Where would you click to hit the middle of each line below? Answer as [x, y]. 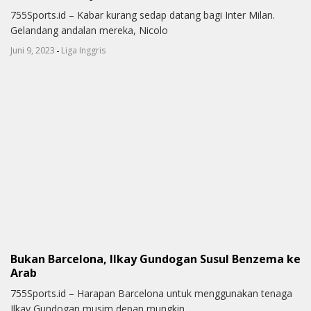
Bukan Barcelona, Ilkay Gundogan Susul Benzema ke [155, 259]
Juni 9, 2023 [33, 51]
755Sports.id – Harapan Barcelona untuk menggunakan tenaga [151, 294]
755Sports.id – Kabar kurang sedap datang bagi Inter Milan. [143, 15]
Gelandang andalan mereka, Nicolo [89, 31]
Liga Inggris [83, 51]
